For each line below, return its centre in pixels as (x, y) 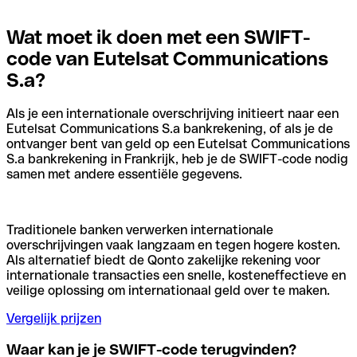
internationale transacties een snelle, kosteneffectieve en (176, 276)
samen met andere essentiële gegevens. (124, 175)
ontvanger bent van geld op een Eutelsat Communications (178, 144)
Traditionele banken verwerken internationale (140, 230)
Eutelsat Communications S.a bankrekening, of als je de (170, 129)
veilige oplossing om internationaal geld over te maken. (168, 291)
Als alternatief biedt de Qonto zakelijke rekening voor (163, 261)
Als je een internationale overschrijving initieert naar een (173, 114)
